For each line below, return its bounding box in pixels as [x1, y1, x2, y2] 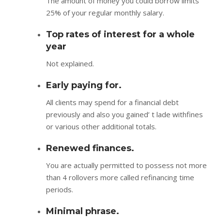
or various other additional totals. [46, 121, 156, 131]
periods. [46, 184, 73, 194]
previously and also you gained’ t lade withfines [46, 109, 203, 119]
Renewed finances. [46, 142, 134, 154]
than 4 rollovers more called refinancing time [46, 172, 194, 182]
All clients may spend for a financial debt [46, 97, 179, 107]
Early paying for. [46, 79, 122, 91]
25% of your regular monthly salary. [46, 7, 164, 17]
